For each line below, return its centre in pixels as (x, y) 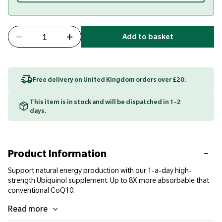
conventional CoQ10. (41, 190)
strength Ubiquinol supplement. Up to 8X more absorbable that (109, 180)
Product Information (57, 153)
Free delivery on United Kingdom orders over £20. (110, 79)
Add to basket (148, 37)
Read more (28, 209)
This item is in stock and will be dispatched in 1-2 (105, 102)
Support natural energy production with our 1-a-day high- (100, 170)
